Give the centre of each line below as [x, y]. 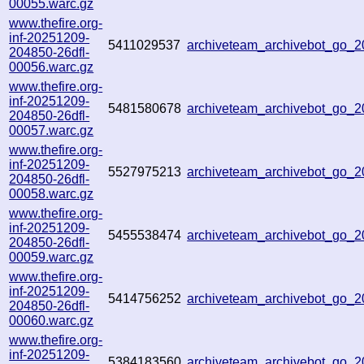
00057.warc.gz [52, 130]
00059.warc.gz [52, 257]
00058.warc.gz [52, 193]
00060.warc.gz [52, 320]
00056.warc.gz [52, 67]
